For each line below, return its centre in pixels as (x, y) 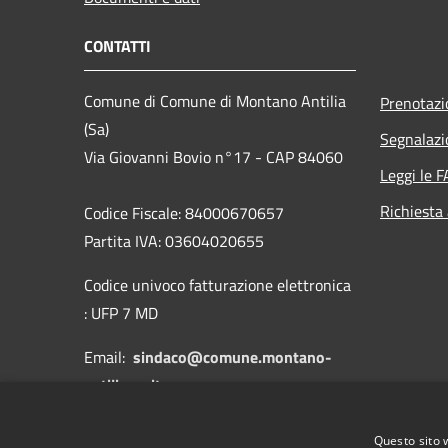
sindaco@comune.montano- (232, 356)
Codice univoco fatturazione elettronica (217, 284)
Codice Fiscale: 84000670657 (184, 212)
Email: (108, 356)
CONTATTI (117, 45)
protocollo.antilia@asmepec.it (223, 428)
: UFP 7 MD (121, 312)
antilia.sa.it (122, 384)
